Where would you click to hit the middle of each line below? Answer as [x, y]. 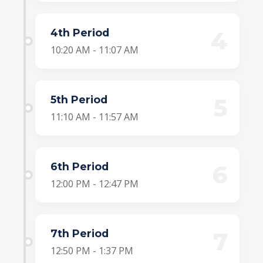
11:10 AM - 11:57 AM [95, 117]
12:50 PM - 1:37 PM [92, 251]
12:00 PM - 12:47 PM [95, 184]
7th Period [80, 233]
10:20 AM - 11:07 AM [95, 50]
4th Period [80, 33]
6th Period [80, 166]
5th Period [79, 100]
